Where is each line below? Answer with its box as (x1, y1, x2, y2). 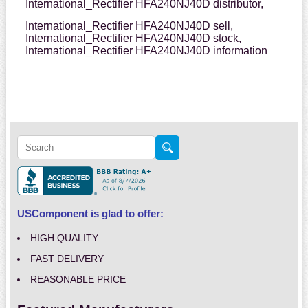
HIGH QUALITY (30, 232, 98, 244)
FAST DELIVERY (30, 253, 104, 265)
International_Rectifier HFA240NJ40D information (25, 45, 267, 57)
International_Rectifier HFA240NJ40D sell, (25, 20, 233, 32)
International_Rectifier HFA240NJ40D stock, (25, 32, 241, 45)
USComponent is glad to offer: (16, 208, 164, 220)
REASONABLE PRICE (30, 274, 126, 285)
